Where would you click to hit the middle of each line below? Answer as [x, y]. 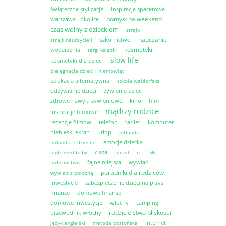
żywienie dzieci [123, 90]
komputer [161, 122]
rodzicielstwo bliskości [140, 212]
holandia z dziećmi [73, 142]
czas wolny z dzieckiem [84, 29]
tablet [133, 122]
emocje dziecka [123, 142]
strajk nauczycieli [71, 40]
